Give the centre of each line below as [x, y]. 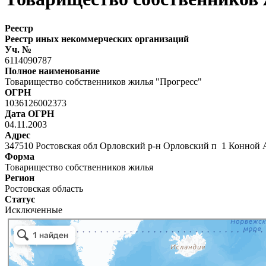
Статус [20, 199]
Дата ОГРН [29, 113]
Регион [20, 178]
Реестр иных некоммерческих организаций [97, 39]
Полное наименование [52, 71]
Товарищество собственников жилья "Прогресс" [103, 81]
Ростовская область [44, 188]
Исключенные [34, 210]
